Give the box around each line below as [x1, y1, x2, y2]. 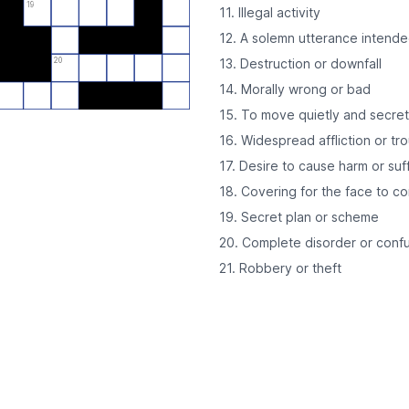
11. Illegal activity [219, 5, 320, 20]
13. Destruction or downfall [219, 56, 382, 71]
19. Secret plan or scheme [219, 209, 379, 225]
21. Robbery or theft [219, 260, 341, 276]
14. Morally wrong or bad [219, 81, 371, 97]
